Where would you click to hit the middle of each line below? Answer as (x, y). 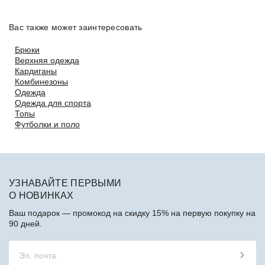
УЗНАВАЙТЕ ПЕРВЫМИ (65, 183)
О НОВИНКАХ (41, 195)
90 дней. (25, 223)
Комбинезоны (41, 81)
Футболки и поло (47, 124)
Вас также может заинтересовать (76, 27)
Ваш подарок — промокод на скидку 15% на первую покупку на (132, 213)
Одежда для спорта (53, 103)
